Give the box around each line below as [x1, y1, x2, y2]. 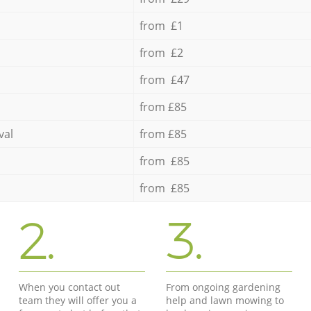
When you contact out [19, 280, 121, 294]
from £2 [139, 44, 183, 60]
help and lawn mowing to [165, 293, 284, 307]
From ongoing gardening [165, 280, 280, 294]
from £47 [139, 72, 190, 87]
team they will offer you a [19, 293, 137, 307]
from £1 [139, 17, 183, 33]
